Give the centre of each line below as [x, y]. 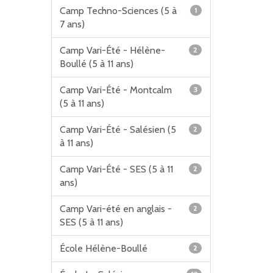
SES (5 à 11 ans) [91, 222]
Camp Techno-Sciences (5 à [118, 11]
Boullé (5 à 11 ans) [96, 64]
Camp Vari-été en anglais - [115, 209]
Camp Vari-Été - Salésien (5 [118, 129]
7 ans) [72, 24]
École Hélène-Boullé [103, 248]
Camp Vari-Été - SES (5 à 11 [116, 169]
